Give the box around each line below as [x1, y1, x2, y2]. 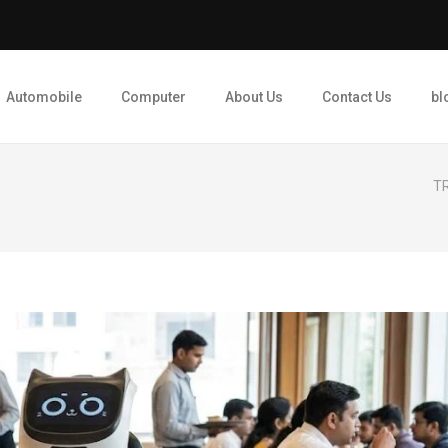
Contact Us [322, 88, 392, 105]
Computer [121, 88, 186, 105]
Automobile [6, 88, 82, 105]
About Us [225, 88, 283, 105]
